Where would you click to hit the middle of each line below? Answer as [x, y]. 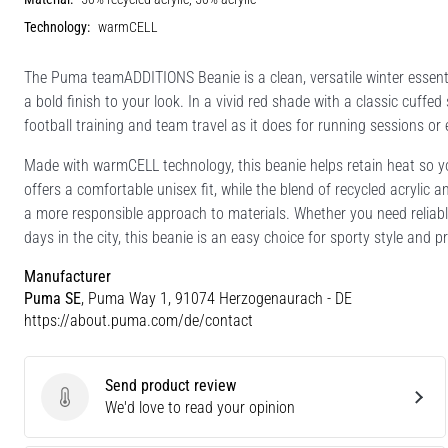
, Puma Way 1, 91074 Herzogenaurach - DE [216, 298]
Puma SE [52, 298]
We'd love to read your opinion [200, 407]
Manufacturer [67, 276]
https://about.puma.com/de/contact [138, 320]
